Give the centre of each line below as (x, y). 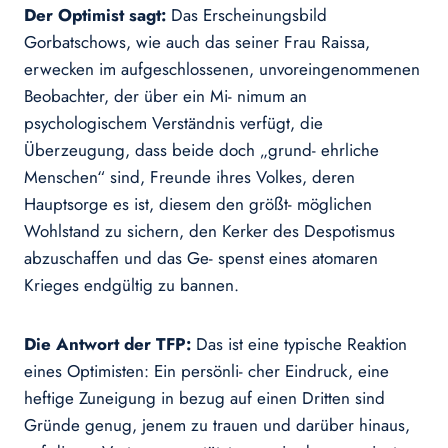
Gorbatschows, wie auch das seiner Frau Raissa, (197, 42)
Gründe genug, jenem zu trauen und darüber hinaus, (217, 425)
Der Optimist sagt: (97, 15)
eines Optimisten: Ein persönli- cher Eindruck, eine (206, 371)
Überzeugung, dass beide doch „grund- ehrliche (201, 150)
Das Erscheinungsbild (249, 15)
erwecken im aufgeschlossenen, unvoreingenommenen (222, 69)
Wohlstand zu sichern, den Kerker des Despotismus (209, 231)
